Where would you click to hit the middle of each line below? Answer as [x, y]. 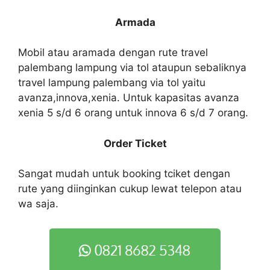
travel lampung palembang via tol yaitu [112, 83]
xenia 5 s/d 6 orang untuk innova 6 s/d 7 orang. [133, 113]
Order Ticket [135, 143]
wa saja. [38, 204]
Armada [135, 22]
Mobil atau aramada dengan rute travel [113, 53]
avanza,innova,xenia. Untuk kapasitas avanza [129, 98]
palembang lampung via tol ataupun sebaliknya [132, 68]
